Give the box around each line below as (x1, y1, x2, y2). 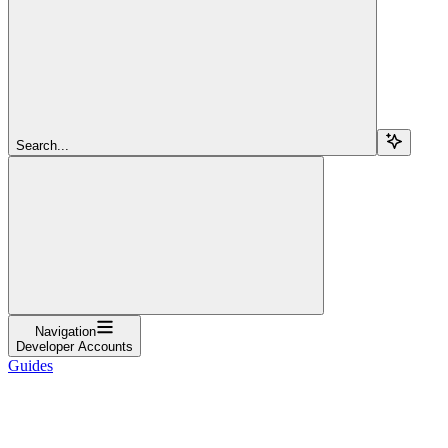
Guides (8, 356, 53, 374)
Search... (16, 137, 69, 153)
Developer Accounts (16, 338, 133, 354)
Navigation (35, 323, 96, 339)
